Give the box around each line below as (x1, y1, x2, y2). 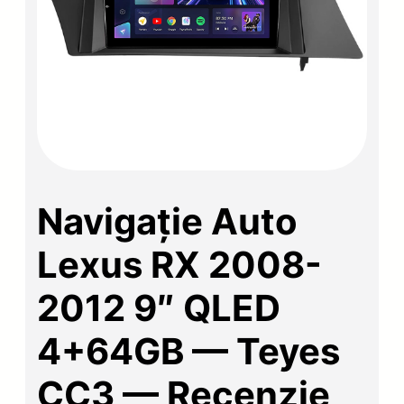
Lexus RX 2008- (37, 242, 323, 287)
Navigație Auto (37, 198, 298, 243)
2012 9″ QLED (37, 285, 281, 330)
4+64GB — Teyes (37, 328, 341, 373)
